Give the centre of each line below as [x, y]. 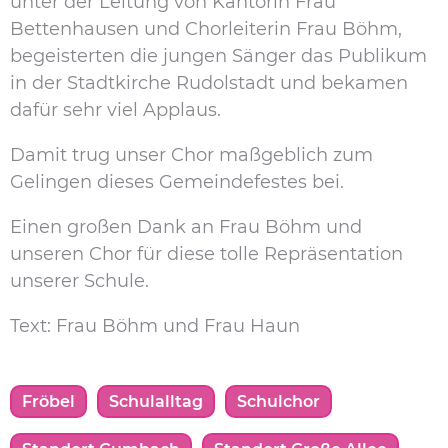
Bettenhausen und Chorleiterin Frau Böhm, [206, 28]
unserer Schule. [79, 280]
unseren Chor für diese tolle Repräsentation [206, 253]
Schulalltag [156, 401]
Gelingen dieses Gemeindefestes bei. [177, 181]
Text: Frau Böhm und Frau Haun [155, 325]
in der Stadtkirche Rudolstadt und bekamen [209, 82]
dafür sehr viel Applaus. [115, 109]
